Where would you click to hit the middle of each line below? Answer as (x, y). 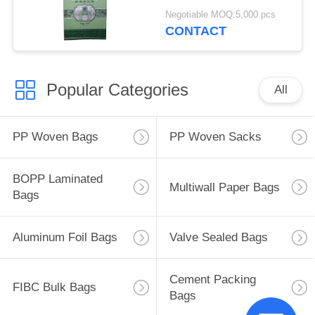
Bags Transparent (212, 8)
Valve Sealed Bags (218, 238)
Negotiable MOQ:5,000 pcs (221, 15)
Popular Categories (117, 89)
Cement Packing (212, 279)
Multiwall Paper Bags (224, 187)
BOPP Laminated (57, 179)
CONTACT (196, 31)
